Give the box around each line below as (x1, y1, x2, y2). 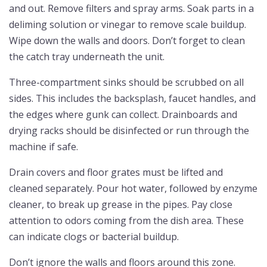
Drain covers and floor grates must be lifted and (9, 165, 223, 179)
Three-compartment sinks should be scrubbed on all (9, 75, 244, 89)
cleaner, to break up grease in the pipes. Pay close (9, 197, 232, 211)
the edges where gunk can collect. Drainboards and (9, 107, 237, 121)
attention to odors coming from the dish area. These (9, 213, 244, 227)
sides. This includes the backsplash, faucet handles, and (9, 91, 256, 105)
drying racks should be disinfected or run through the (9, 123, 249, 137)
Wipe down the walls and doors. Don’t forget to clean (9, 33, 245, 47)
